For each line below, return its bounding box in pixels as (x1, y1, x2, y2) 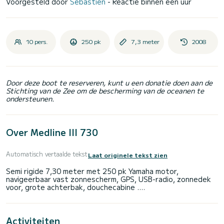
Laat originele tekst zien (88, 150, 167, 159)
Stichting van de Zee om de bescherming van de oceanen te (6, 85, 204, 96)
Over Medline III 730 (6, 125, 98, 139)
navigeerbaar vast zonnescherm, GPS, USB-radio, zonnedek (6, 173, 211, 184)
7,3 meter (130, 37, 159, 46)
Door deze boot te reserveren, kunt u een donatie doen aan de (6, 77, 212, 88)
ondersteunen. (6, 93, 54, 104)
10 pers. (26, 37, 48, 46)
